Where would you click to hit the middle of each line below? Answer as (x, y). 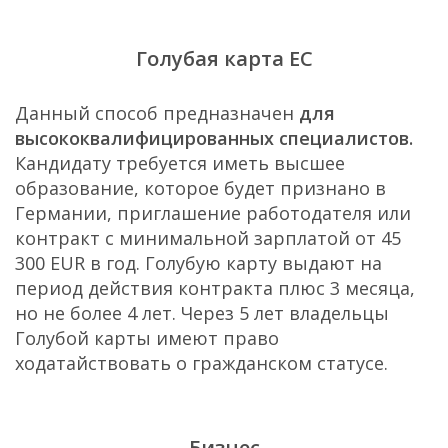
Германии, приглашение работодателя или (213, 212)
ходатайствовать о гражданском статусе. (201, 362)
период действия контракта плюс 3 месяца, (215, 287)
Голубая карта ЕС (224, 58)
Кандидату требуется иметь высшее (180, 162)
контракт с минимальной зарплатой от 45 (208, 237)
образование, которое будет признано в (200, 187)
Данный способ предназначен (157, 112)
